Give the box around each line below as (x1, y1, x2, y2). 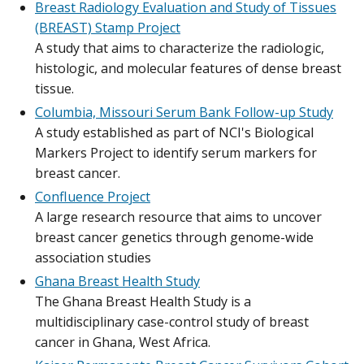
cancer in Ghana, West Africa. (35, 332, 210, 351)
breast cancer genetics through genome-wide (35, 227, 314, 246)
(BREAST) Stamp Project (35, 18, 180, 37)
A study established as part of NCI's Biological (35, 123, 314, 141)
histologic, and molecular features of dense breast (35, 58, 341, 77)
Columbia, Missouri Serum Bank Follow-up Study (35, 102, 333, 121)
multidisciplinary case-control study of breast (35, 312, 309, 331)
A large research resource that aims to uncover (35, 207, 322, 226)
